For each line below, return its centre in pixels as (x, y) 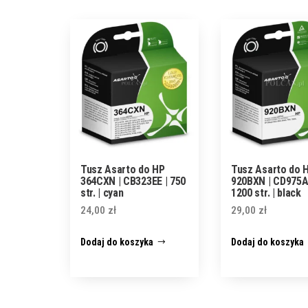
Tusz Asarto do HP (123, 169)
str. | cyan (102, 192)
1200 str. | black (266, 192)
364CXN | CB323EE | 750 (133, 181)
